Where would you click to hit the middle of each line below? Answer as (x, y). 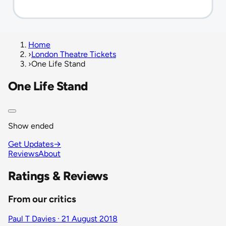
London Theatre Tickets (74, 54)
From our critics (42, 199)
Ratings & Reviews (58, 176)
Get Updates (31, 144)
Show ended (31, 126)
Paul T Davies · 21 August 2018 (63, 219)
